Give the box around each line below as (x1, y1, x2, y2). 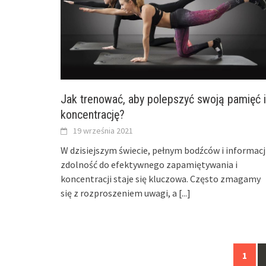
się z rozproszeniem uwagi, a (61, 187, 179, 199)
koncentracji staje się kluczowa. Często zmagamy (61, 173, 261, 185)
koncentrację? (61, 107, 125, 122)
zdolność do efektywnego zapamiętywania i (61, 159, 237, 171)
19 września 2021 (73, 125, 133, 137)
